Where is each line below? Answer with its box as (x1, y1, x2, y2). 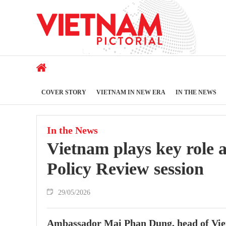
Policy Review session (47, 159, 204, 178)
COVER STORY (41, 88, 86, 96)
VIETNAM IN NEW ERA (96, 88, 165, 96)
